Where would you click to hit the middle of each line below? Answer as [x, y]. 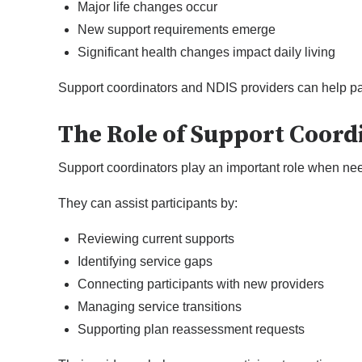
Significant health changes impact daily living [206, 53]
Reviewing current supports [156, 239]
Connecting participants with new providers [201, 284]
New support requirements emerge [177, 30]
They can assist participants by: [148, 204]
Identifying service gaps [145, 262]
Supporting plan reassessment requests [191, 330]
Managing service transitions [160, 307]
